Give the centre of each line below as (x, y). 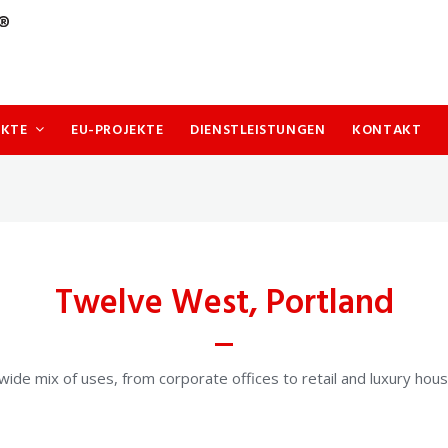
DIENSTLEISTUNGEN (258, 130)
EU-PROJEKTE (117, 130)
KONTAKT (387, 130)
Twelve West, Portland (224, 304)
